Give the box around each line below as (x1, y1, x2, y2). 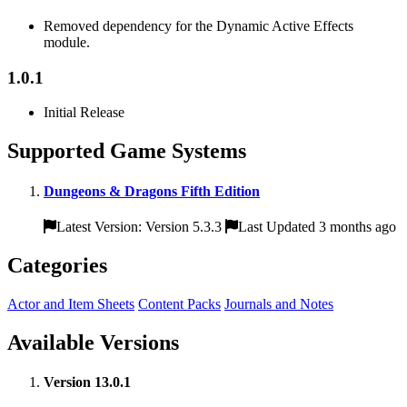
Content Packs (138, 295, 221, 312)
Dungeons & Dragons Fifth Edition (44, 183, 260, 199)
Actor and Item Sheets (7, 295, 134, 312)
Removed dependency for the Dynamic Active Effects (44, 17, 353, 34)
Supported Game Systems (7, 139, 246, 164)
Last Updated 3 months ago (238, 218, 396, 234)
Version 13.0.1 (44, 373, 131, 390)
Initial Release (44, 104, 124, 121)
